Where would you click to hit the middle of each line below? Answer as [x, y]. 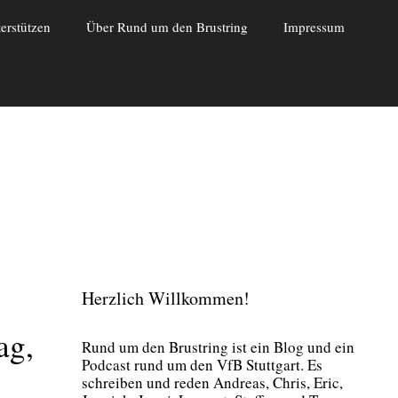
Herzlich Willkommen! [166, 298]
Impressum [314, 27]
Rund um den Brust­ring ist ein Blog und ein [218, 346]
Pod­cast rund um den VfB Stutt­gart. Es [202, 364]
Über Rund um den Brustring [167, 27]
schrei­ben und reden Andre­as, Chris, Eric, [212, 382]
